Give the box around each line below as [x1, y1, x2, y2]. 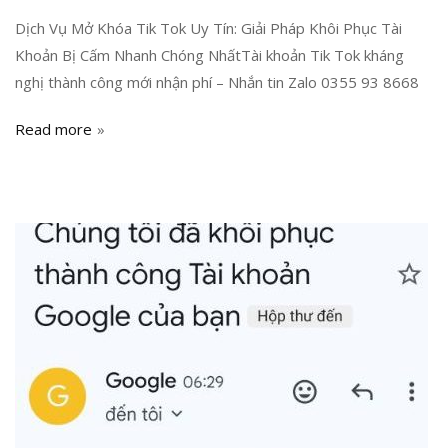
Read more [15, 119, 92, 140]
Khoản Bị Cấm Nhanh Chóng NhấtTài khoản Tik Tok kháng [15, 45, 404, 66]
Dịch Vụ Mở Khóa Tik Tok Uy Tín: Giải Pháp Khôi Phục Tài [15, 18, 402, 39]
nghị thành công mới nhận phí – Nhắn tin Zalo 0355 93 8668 [15, 72, 419, 93]
